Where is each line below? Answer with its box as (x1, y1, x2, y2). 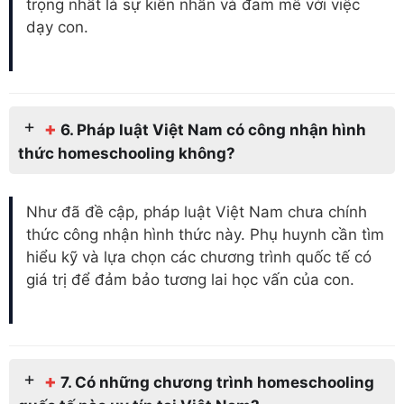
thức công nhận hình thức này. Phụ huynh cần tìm (26, 225, 384, 244)
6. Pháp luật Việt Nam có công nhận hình (60, 120, 366, 139)
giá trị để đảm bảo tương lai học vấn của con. (26, 271, 354, 289)
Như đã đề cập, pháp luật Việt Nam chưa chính (26, 203, 367, 222)
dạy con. (26, 18, 88, 37)
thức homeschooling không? (18, 143, 235, 162)
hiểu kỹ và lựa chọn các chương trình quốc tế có (26, 248, 372, 267)
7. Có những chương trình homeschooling (60, 372, 374, 391)
